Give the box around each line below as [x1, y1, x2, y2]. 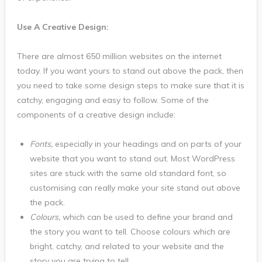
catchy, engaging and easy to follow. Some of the [16, 94, 209, 105]
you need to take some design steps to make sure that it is [16, 80, 244, 91]
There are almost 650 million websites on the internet [16, 50, 222, 61]
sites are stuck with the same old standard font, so [29, 167, 226, 178]
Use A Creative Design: [16, 21, 109, 32]
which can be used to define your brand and [62, 211, 233, 222]
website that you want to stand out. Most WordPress [29, 153, 235, 164]
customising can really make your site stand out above [29, 182, 240, 193]
